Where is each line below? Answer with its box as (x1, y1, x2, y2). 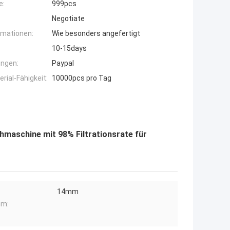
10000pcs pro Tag (52, 74, 111, 83)
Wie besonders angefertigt (52, 29, 140, 38)
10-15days (52, 44, 87, 53)
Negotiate (52, 14, 85, 23)
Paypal (52, 59, 74, 68)
